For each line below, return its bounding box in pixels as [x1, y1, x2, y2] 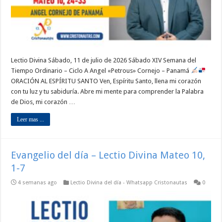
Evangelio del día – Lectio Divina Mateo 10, [11, 149, 206, 162]
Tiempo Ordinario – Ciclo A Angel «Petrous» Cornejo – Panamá [11, 67, 191, 75]
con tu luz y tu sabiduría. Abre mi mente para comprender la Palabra [11, 88, 204, 96]
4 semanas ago [18, 179, 57, 186]
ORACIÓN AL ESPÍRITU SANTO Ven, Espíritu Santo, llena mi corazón [11, 77, 202, 85]
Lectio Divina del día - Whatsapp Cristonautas [70, 179, 188, 186]
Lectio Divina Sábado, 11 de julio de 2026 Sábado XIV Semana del [11, 56, 197, 64]
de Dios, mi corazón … [11, 98, 76, 106]
